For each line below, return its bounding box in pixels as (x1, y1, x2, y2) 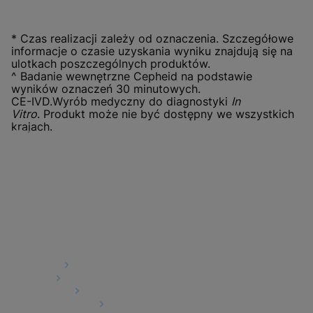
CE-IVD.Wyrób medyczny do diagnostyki (11, 94, 231, 109)
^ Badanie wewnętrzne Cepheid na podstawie (11, 69, 252, 84)
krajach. (11, 119, 52, 134)
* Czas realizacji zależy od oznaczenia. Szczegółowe (11, 31, 293, 46)
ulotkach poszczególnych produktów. (11, 57, 210, 71)
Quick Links (11, 244, 72, 259)
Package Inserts (11, 296, 96, 310)
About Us (11, 256, 61, 271)
